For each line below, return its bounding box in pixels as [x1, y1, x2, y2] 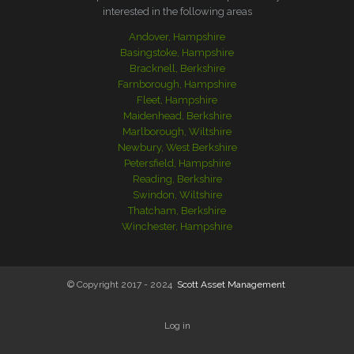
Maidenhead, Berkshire [122, 110, 232, 122]
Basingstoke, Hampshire [120, 47, 234, 58]
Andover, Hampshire [129, 31, 225, 43]
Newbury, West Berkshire [117, 141, 237, 153]
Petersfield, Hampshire [123, 157, 231, 169]
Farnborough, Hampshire [118, 78, 236, 90]
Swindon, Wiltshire [132, 189, 222, 201]
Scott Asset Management [176, 279, 285, 290]
